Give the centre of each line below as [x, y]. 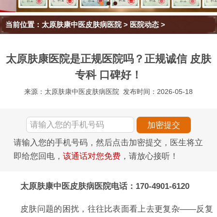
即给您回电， [38, 156]
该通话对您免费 [92, 156]
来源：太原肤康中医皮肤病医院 [71, 92]
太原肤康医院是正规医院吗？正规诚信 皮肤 [108, 59]
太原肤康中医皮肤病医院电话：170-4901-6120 [105, 186]
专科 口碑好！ [108, 75]
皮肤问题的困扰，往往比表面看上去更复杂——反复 [116, 209]
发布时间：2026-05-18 [158, 92]
